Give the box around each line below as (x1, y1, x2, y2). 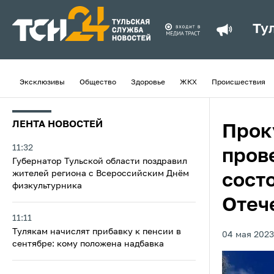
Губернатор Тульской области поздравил (12, 157, 187, 166)
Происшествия (212, 79, 265, 86)
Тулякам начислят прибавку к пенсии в (12, 228, 181, 236)
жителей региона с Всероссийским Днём (12, 169, 189, 178)
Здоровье (131, 79, 165, 86)
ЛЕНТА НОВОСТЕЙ (12, 120, 103, 130)
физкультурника (12, 182, 82, 190)
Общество (80, 79, 116, 86)
